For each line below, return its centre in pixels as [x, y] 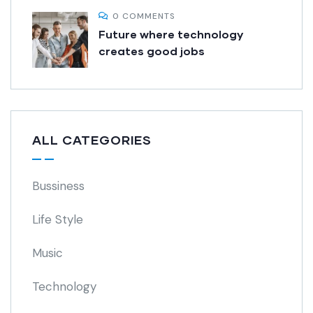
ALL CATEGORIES [92, 139]
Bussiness [58, 185]
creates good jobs [152, 50]
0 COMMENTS [144, 16]
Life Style [58, 219]
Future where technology [171, 34]
